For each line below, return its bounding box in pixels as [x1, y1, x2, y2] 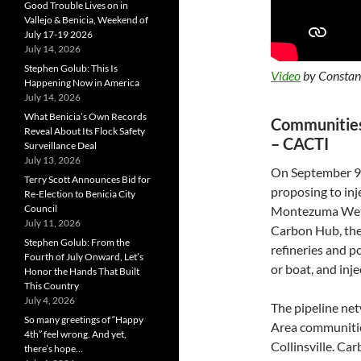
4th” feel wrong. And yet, [24, 328, 127, 340]
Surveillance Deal [24, 139, 97, 151]
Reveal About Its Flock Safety [24, 125, 145, 137]
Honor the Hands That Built [24, 265, 139, 277]
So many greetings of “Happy [24, 313, 143, 326]
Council [24, 202, 57, 214]
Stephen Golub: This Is [24, 62, 118, 74]
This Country [24, 280, 79, 292]
